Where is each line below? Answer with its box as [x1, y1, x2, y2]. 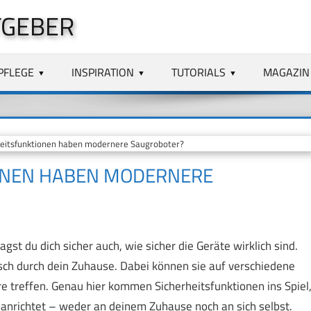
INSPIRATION [72, 63, 135, 81]
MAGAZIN [262, 63, 310, 81]
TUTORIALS [171, 63, 226, 81]
